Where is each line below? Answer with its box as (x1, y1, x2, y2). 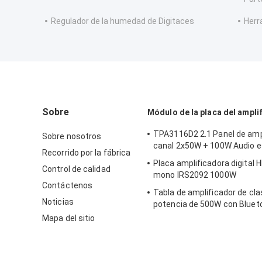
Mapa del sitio (42, 213, 95, 223)
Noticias (42, 197, 74, 207)
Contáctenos (42, 181, 93, 191)
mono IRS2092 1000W (153, 170, 236, 180)
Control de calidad (42, 164, 111, 174)
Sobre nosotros (42, 132, 102, 142)
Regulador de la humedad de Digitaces (51, 16, 194, 26)
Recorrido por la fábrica (42, 148, 131, 158)
